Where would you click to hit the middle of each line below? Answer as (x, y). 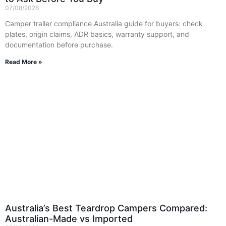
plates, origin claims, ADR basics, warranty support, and (97, 34)
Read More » (24, 62)
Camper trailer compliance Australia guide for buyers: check (104, 23)
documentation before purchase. (59, 44)
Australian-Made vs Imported (69, 218)
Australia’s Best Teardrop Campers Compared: (106, 208)
